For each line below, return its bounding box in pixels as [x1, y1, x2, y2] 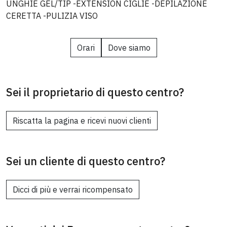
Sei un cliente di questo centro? [6, 154, 165, 168]
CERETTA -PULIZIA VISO [6, 11, 98, 21]
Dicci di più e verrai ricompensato [13, 184, 133, 195]
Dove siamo [107, 43, 150, 53]
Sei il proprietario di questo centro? [6, 85, 184, 99]
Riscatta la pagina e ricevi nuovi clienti [13, 116, 151, 126]
